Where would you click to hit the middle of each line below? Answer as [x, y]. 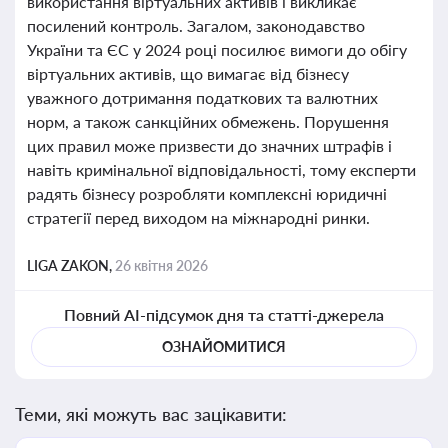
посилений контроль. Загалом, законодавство [196, 25]
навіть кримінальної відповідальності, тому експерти [222, 169]
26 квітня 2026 [161, 265]
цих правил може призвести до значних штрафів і [209, 145]
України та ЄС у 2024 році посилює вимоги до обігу [217, 49]
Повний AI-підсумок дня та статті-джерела [224, 314]
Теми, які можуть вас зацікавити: [151, 414]
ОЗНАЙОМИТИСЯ [224, 346]
